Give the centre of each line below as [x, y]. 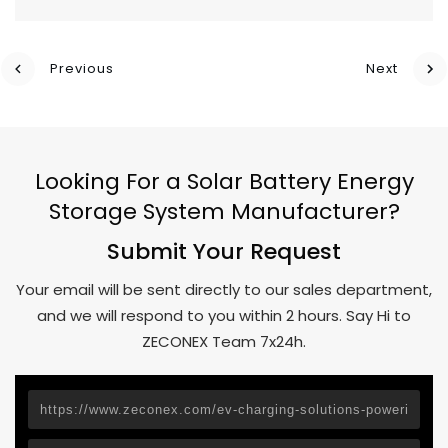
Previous [82, 69]
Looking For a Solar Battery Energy [224, 181]
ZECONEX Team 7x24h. [224, 341]
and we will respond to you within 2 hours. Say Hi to [224, 315]
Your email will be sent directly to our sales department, [224, 289]
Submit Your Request [224, 251]
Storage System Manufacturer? [224, 211]
